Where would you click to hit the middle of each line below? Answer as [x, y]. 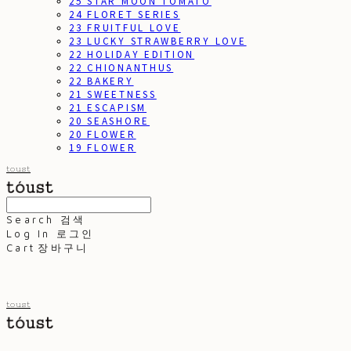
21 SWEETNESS [113, 94]
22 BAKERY [101, 81]
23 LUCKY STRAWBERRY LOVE [158, 41]
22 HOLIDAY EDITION [132, 54]
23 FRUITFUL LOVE [125, 27]
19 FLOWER [103, 147]
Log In [29, 233]
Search [31, 219]
